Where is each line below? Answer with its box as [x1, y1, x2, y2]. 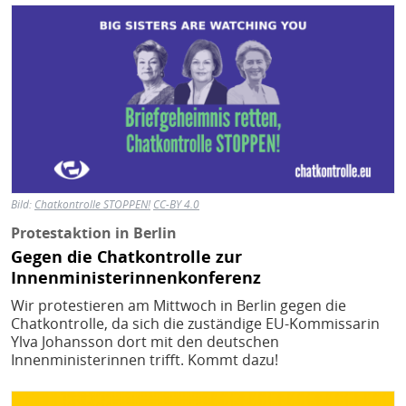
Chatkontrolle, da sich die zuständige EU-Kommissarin [11, 313, 380, 333]
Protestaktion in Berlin [11, 223, 177, 244]
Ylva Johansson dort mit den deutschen [11, 331, 279, 352]
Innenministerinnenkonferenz [11, 266, 261, 288]
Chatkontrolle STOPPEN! [34, 197, 150, 213]
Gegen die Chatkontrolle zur [11, 246, 242, 267]
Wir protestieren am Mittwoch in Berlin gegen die [11, 295, 346, 315]
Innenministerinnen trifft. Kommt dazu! [11, 349, 278, 370]
